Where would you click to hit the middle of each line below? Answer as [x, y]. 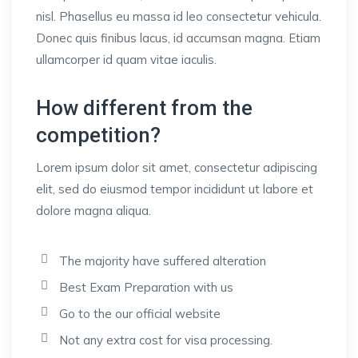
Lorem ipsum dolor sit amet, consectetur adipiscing [177, 168]
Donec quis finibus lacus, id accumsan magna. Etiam [178, 38]
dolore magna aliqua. [93, 211]
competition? [98, 135]
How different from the [144, 108]
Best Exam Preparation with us [146, 288]
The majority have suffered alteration [163, 261]
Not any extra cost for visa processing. [166, 340]
